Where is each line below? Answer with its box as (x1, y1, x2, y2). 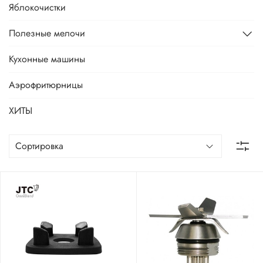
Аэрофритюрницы (9, 78, 83, 92)
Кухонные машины (9, 52, 85, 66)
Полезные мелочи (9, 26, 85, 40)
